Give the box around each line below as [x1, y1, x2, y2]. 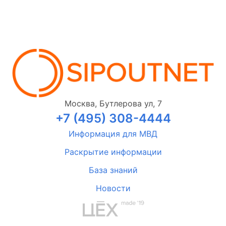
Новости [95, 183, 131, 194]
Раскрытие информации [64, 147, 162, 157]
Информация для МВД [69, 129, 157, 139]
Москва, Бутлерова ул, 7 [64, 98, 162, 109]
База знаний [88, 165, 138, 176]
